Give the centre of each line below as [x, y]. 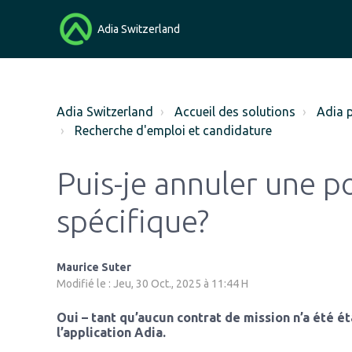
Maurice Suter [94, 267]
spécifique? [133, 221]
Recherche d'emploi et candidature [173, 130]
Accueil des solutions [235, 112]
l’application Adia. [111, 332]
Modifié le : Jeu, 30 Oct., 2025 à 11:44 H [152, 284]
